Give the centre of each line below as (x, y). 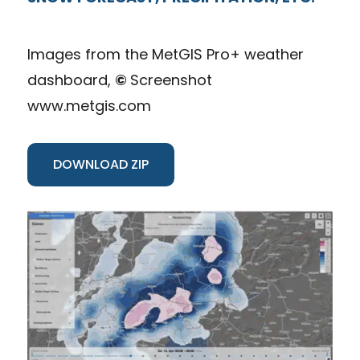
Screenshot (171, 80)
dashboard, (71, 80)
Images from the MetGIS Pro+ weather (165, 54)
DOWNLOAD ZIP (100, 165)
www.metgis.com (89, 105)
